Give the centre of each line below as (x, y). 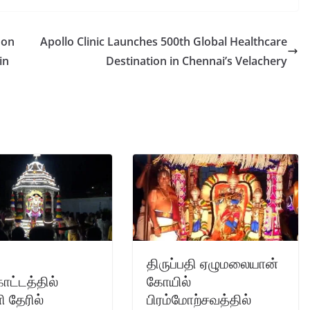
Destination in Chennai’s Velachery (197, 61)
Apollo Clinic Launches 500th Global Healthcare (164, 41)
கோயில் (169, 282)
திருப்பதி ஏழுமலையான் (212, 264)
